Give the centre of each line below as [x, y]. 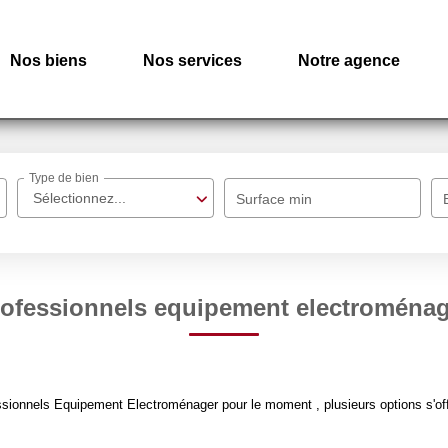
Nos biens [48, 60]
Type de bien [64, 178]
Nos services [192, 60]
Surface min [274, 199]
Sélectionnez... [80, 198]
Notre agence [349, 60]
